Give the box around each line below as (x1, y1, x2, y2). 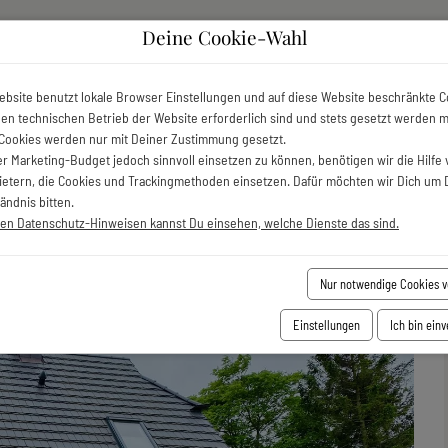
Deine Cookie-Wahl (141, 25, 307, 50)
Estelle (82, 125, 131, 148)
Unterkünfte (238, 38, 354, 59)
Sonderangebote (56, 38, 212, 59)
